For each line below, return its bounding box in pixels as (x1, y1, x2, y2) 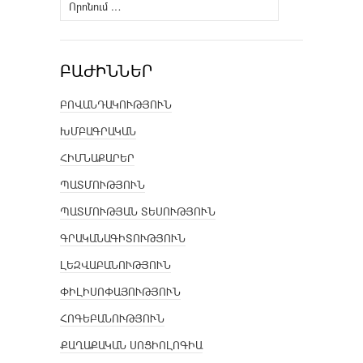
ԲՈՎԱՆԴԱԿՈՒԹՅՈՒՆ (60, 97, 172, 113)
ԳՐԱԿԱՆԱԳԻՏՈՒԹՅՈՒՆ (60, 231, 186, 246)
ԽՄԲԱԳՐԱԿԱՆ (60, 124, 136, 139)
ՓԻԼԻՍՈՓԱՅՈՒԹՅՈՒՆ (60, 284, 181, 300)
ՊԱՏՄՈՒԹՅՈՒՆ (60, 177, 145, 193)
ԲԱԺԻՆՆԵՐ (60, 60, 153, 83)
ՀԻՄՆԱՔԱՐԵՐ (60, 151, 135, 166)
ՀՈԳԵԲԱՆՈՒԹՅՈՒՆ (60, 311, 164, 327)
